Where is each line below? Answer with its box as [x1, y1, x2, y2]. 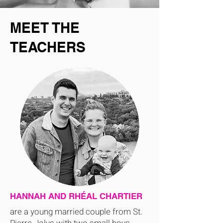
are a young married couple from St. [10, 206, 142, 218]
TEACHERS [10, 39, 86, 55]
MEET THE [10, 19, 80, 36]
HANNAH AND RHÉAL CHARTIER [10, 191, 142, 201]
